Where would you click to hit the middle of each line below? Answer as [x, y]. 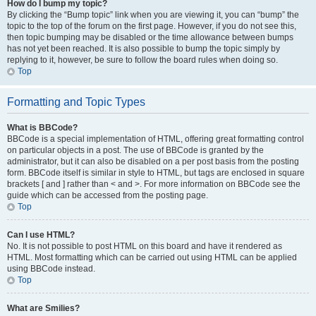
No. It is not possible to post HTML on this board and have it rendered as [145, 246]
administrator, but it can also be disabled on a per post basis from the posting [153, 162]
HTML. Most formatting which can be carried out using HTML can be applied [152, 257]
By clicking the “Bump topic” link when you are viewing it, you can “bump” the [153, 15]
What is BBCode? [42, 128]
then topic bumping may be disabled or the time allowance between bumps [150, 37]
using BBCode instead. [51, 269]
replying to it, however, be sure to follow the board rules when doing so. [142, 60]
